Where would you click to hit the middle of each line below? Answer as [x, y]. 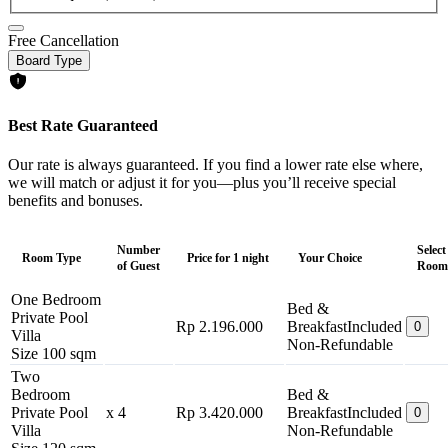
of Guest [138, 266]
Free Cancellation [63, 41]
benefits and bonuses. [75, 200]
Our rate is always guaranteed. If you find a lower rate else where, [215, 164]
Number [138, 250]
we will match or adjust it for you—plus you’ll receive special [202, 182]
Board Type [49, 61]
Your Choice [330, 258]
